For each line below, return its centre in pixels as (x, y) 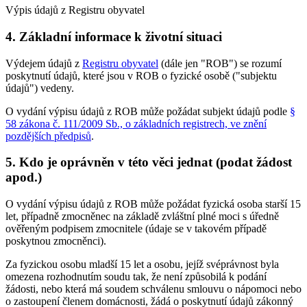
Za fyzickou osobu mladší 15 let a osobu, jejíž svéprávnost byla (142, 265)
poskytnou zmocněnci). (56, 241)
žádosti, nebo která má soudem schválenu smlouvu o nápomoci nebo (153, 289)
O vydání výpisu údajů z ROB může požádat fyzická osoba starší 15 (153, 204)
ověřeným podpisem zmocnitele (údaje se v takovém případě (136, 229)
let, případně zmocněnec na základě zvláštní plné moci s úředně (142, 217)
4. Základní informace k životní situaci (114, 37)
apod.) (24, 177)
